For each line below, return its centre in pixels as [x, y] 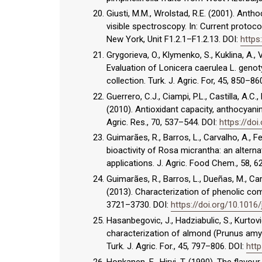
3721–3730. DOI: [139, 205]
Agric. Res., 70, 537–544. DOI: [163, 122]
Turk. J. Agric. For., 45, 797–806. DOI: [176, 246]
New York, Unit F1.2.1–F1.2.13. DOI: [173, 39]
